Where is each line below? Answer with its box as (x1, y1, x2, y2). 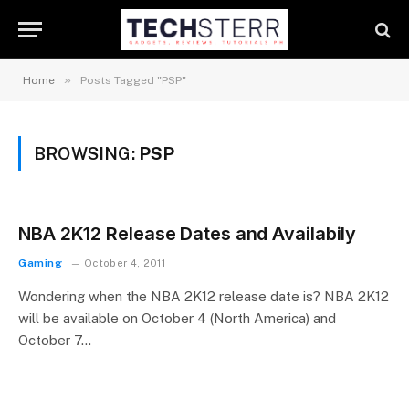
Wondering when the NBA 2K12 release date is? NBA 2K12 (18, 288, 389, 304)
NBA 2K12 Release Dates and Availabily (18, 223, 357, 245)
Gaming (18, 257, 63, 269)
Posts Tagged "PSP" (80, 74, 186, 87)
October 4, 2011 (83, 257, 165, 268)
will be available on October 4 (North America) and (18, 310, 336, 326)
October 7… (18, 332, 91, 348)
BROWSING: (34, 143, 139, 163)
